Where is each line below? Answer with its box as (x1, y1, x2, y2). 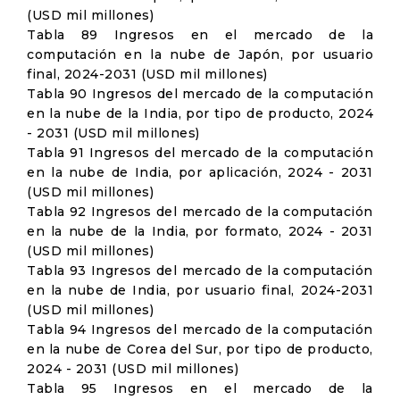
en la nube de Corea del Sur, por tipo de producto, (27, 341, 373, 357)
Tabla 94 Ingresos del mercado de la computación (27, 321, 373, 337)
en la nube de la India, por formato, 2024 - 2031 (27, 223, 373, 239)
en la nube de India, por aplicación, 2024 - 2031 (27, 164, 373, 180)
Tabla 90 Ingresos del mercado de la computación (27, 86, 373, 102)
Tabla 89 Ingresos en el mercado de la (27, 27, 373, 43)
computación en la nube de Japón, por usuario (27, 46, 373, 62)
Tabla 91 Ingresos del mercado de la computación (27, 145, 373, 161)
